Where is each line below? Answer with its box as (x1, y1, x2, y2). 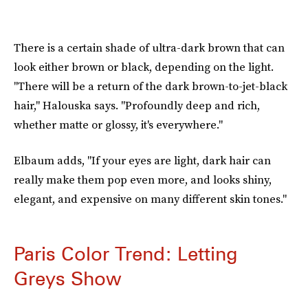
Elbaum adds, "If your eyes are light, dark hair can (14, 153, 271, 168)
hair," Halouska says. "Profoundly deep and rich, (14, 98, 260, 113)
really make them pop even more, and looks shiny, (14, 172, 272, 187)
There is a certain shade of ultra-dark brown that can (14, 40, 285, 55)
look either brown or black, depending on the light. (14, 59, 274, 74)
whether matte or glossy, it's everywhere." (14, 117, 223, 132)
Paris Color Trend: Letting (14, 242, 238, 265)
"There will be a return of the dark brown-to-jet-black (14, 78, 287, 93)
